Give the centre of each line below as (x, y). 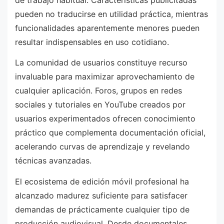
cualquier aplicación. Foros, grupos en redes (98, 91)
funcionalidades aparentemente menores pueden (107, 28)
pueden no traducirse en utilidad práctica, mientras (111, 14)
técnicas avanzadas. (53, 161)
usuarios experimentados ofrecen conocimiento (105, 119)
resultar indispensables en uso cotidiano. (92, 42)
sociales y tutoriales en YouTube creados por (100, 105)
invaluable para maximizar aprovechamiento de (105, 77)
